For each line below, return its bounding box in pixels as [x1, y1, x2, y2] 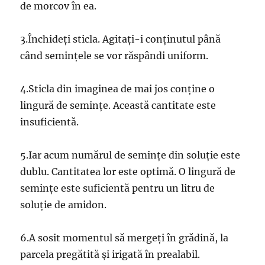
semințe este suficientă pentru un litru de [20, 182, 215, 195]
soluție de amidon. [20, 199, 107, 211]
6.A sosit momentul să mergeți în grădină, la [20, 232, 229, 244]
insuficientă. [20, 116, 79, 128]
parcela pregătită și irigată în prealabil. [20, 248, 201, 261]
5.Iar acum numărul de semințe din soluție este [20, 149, 241, 161]
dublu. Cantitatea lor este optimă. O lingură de [20, 166, 236, 178]
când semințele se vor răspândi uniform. [20, 50, 209, 62]
